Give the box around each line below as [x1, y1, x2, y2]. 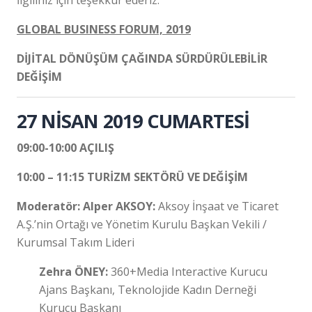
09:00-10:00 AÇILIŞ [17, 139, 114, 155]
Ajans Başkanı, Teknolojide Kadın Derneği [39, 281, 256, 297]
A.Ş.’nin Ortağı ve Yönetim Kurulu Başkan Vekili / [17, 216, 267, 232]
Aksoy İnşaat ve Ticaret [158, 198, 279, 214]
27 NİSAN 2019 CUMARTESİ [17, 107, 250, 134]
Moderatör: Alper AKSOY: [17, 198, 158, 214]
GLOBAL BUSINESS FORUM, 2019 [17, 21, 191, 37]
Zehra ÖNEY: [39, 263, 111, 279]
